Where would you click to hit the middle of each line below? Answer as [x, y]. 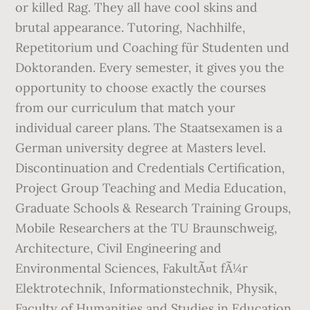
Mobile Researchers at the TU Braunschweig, [147, 228]
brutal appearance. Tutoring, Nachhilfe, [131, 27]
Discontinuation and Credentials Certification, [151, 168]
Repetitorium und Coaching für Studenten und [153, 47]
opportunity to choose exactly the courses [141, 88]
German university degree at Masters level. [141, 148]
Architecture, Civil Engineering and [119, 248]
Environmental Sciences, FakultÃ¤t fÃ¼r [132, 268]
